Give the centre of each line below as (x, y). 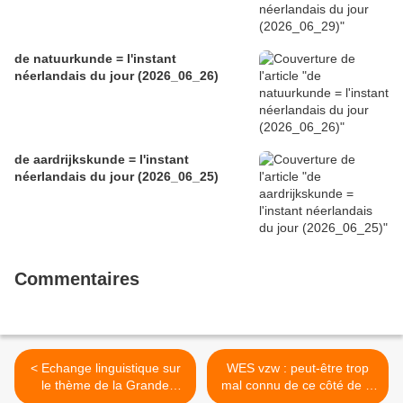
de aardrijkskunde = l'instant (102, 160)
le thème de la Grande (105, 385)
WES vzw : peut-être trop (298, 368)
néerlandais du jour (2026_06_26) (116, 76)
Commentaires (77, 279)
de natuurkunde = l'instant (95, 59)
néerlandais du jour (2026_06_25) (116, 177)
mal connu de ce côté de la (298, 385)
